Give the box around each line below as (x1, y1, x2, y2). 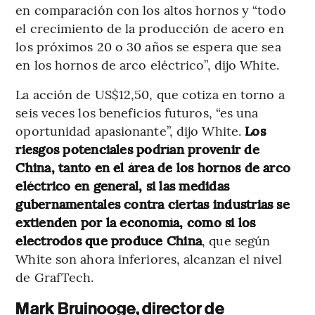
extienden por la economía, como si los (15, 212, 256, 231)
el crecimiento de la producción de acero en (15, 18, 284, 37)
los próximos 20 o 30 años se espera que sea (15, 37, 281, 55)
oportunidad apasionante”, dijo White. (15, 121, 245, 139)
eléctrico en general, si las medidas (15, 176, 230, 194)
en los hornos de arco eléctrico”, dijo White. (15, 55, 279, 73)
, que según (202, 231, 271, 249)
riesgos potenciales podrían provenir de (15, 139, 259, 157)
